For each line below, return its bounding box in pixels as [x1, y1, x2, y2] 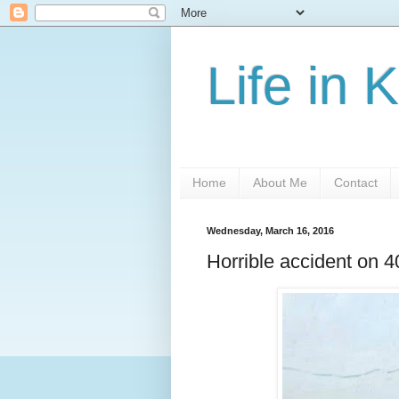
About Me [253, 175, 307, 191]
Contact [334, 175, 378, 191]
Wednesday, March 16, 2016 [207, 224, 334, 236]
